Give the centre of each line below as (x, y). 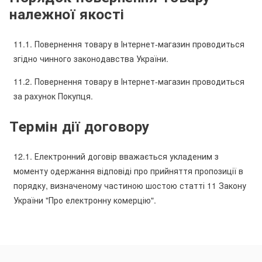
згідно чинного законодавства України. (91, 58)
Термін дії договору (80, 126)
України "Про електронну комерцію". (85, 200)
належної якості (67, 13)
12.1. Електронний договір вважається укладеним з (116, 156)
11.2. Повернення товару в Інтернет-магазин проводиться (129, 81)
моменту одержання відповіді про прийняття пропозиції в (128, 170)
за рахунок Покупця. (53, 96)
